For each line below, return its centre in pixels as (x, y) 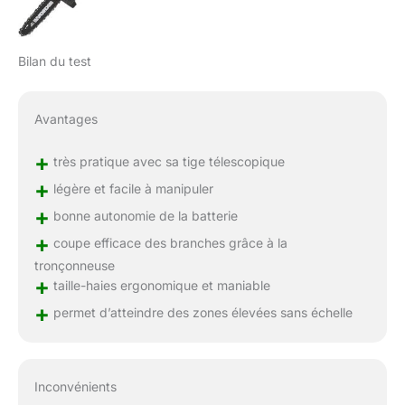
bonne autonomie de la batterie (143, 215)
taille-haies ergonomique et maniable (160, 285)
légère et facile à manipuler (131, 188)
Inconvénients (75, 387)
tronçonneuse (74, 265)
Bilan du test (55, 61)
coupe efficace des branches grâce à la (168, 242)
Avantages (66, 118)
